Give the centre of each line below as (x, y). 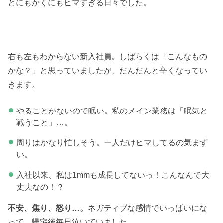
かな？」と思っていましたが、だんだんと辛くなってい (108, 70)
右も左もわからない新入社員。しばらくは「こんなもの (108, 56)
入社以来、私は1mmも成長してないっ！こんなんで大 (112, 174)
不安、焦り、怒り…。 (48, 208)
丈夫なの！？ (40, 186)
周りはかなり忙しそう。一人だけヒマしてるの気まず (112, 143)
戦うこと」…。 (44, 122)
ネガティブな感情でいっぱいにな (148, 208)
